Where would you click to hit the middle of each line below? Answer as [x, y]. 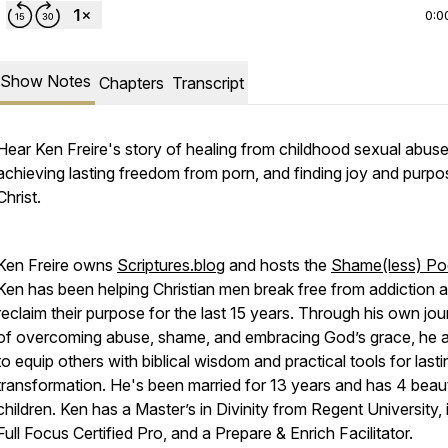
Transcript [208, 83]
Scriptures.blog [171, 265]
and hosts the [278, 265]
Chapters [131, 83]
